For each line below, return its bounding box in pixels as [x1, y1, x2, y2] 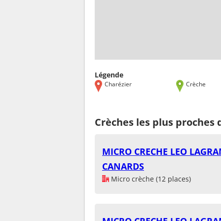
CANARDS [102, 160, 144, 172]
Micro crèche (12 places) [109, 174, 191, 184]
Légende [95, 70, 123, 79]
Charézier [105, 79, 132, 88]
